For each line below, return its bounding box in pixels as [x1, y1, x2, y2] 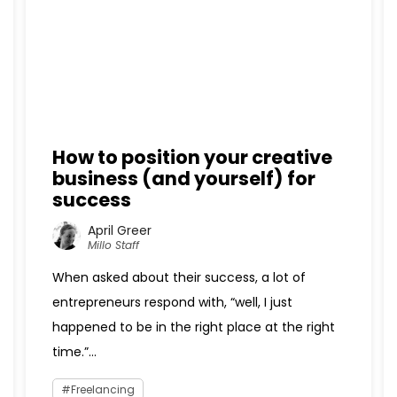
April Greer [87, 221, 152, 239]
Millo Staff [87, 237, 139, 253]
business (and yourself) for [51, 166, 315, 191]
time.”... [51, 343, 97, 361]
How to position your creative [51, 144, 332, 170]
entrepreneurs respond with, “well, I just [51, 293, 292, 311]
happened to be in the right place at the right [51, 318, 335, 336]
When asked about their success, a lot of [51, 269, 306, 286]
